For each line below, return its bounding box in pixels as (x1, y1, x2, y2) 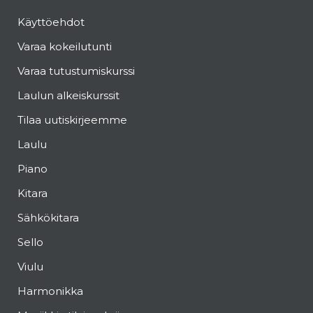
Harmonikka (17, 284, 83, 298)
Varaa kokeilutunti (17, 40, 112, 53)
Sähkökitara (17, 211, 79, 224)
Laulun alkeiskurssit (17, 89, 119, 102)
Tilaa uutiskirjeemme (17, 113, 127, 126)
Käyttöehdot (17, 15, 85, 29)
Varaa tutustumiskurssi (17, 64, 135, 78)
